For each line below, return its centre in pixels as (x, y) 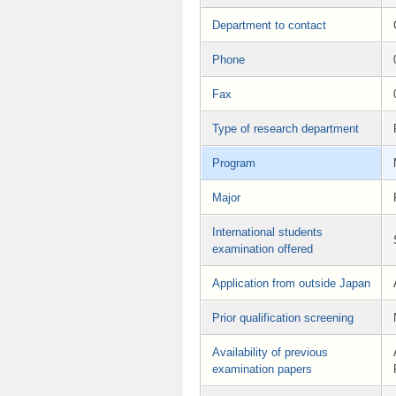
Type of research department (286, 128)
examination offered (263, 248)
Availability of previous (270, 352)
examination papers (262, 369)
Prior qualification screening (283, 317)
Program (234, 163)
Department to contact (269, 25)
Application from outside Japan (291, 283)
